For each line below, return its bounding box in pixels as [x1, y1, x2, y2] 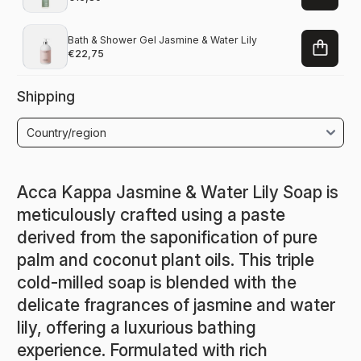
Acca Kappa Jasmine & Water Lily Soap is [17, 181, 338, 202]
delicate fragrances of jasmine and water [17, 294, 335, 315]
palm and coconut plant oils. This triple [17, 249, 314, 270]
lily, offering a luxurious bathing [17, 317, 256, 338]
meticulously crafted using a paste [17, 204, 285, 225]
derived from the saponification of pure [17, 226, 317, 247]
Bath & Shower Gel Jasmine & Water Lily [68, 33, 257, 46]
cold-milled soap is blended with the [17, 272, 297, 293]
